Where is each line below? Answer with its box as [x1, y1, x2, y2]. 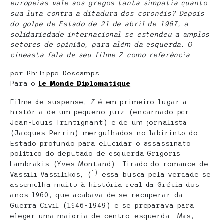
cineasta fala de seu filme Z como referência [10, 51, 190, 59]
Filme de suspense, [10, 98, 90, 106]
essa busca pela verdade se [98, 170, 211, 178]
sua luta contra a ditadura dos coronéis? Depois [10, 9, 204, 17]
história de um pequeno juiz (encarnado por [10, 108, 190, 116]
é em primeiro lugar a [94, 98, 187, 106]
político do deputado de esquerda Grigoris [10, 149, 181, 157]
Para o [10, 79, 39, 87]
